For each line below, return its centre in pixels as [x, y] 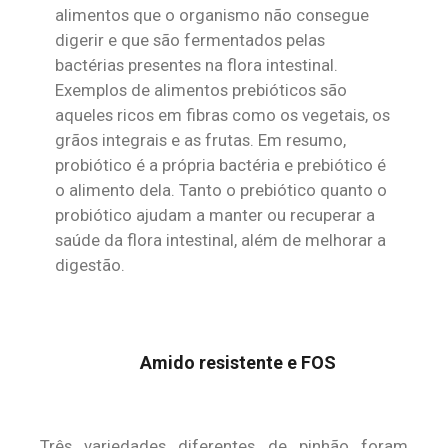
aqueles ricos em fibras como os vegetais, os [222, 115]
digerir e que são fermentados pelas [190, 40]
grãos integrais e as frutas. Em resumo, [200, 140]
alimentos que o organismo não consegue [212, 15]
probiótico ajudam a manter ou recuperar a [215, 215]
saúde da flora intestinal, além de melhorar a [220, 240]
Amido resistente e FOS [238, 362]
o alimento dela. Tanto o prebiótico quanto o [221, 190]
